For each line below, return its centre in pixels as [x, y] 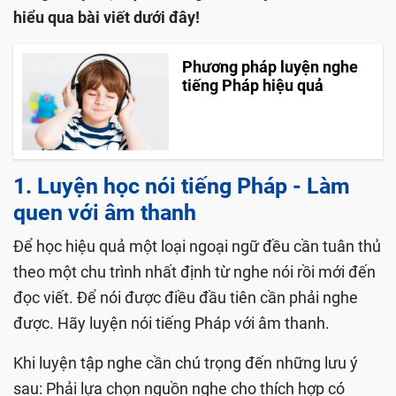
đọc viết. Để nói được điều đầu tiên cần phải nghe [186, 297]
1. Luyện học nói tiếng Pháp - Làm [182, 186]
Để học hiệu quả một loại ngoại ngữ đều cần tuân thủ [197, 246]
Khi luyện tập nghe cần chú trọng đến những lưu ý [186, 362]
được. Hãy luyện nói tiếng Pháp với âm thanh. [173, 323]
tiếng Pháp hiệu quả [252, 86]
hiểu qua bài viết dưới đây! [108, 18]
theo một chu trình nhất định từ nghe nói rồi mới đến [194, 271]
